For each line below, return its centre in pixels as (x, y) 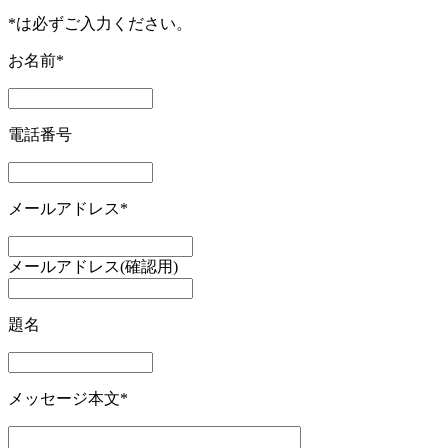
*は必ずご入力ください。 (100, 23)
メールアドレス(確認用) (93, 266)
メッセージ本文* (68, 398)
